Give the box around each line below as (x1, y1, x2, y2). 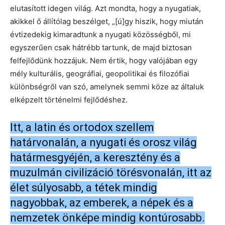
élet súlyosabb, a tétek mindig (10, 181, 157, 194)
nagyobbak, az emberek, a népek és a (10, 196, 193, 209)
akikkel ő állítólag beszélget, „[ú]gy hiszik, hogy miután (10, 17, 203, 27)
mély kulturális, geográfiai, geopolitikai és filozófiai (10, 69, 189, 79)
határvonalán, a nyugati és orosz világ (10, 136, 197, 149)
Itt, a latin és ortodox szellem (10, 121, 154, 134)
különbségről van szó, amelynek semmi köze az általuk (10, 82, 204, 92)
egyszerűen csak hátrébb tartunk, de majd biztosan (10, 43, 192, 53)
